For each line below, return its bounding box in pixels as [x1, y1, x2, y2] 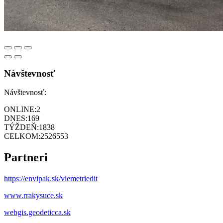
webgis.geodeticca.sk [4, 208, 71, 217]
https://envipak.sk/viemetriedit [4, 174, 98, 183]
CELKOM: [4, 132, 40, 141]
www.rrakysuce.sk [4, 191, 63, 200]
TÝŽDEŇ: [4, 123, 39, 132]
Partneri [4, 151, 48, 164]
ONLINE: [4, 105, 36, 114]
